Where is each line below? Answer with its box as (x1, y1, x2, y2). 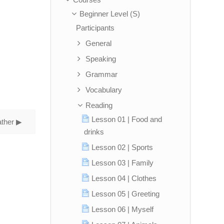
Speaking (85, 54, 116, 63)
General (85, 39, 112, 47)
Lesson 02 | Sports (91, 143, 153, 151)
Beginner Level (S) (79, 9, 140, 18)
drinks (84, 127, 104, 136)
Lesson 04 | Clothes (91, 174, 156, 182)
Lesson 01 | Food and (91, 115, 162, 123)
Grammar (85, 70, 118, 78)
